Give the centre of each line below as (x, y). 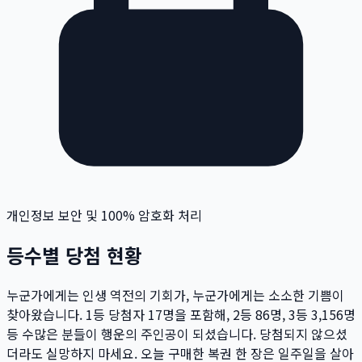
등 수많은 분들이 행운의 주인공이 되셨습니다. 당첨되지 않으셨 (177, 333)
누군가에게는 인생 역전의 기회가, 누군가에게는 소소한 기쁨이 (175, 295)
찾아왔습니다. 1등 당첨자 (77, 314)
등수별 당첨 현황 (74, 255)
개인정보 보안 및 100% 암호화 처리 (104, 215)
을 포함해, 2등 (215, 314)
